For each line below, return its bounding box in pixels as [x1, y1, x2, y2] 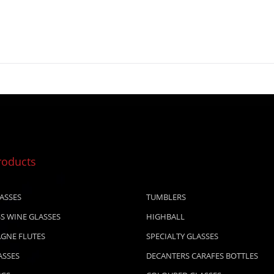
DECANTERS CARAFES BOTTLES [146, 250, 258, 261]
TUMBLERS [146, 191, 186, 202]
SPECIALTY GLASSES [146, 231, 218, 242]
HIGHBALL [146, 211, 185, 222]
